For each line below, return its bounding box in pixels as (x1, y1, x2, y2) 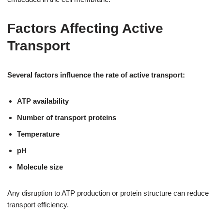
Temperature (17, 129, 60, 138)
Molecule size (17, 162, 63, 171)
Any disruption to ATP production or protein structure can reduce (7, 188, 209, 197)
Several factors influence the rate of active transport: (7, 70, 185, 79)
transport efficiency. (7, 200, 69, 209)
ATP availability (17, 96, 69, 105)
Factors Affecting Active (7, 20, 163, 36)
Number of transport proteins (17, 113, 116, 122)
